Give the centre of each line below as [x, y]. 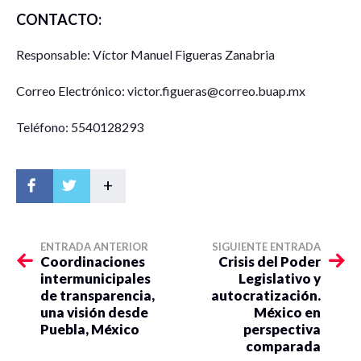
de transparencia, [98, 296]
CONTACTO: [59, 20]
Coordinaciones [93, 262]
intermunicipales [95, 279]
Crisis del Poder [270, 262]
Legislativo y [280, 279]
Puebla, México [90, 330]
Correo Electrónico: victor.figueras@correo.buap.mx [161, 91]
